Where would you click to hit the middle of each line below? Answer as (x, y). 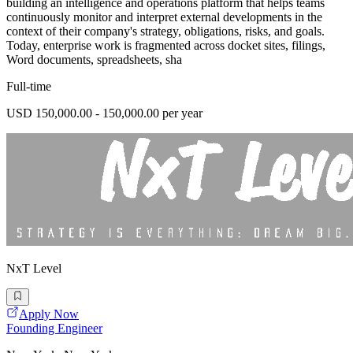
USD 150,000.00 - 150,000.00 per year (104, 113)
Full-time (29, 86)
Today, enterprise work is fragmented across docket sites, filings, (166, 45)
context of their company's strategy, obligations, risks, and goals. (165, 31)
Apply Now (49, 314)
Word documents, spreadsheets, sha (94, 59)
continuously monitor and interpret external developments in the (164, 17)
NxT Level (34, 268)
